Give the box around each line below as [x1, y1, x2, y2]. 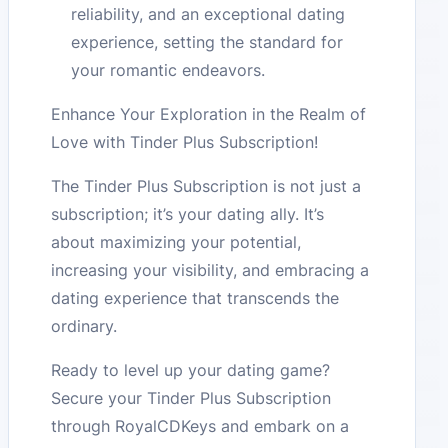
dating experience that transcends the [51, 287, 340, 308]
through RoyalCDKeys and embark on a [51, 415, 350, 436]
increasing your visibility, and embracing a [51, 259, 370, 280]
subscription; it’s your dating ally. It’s [51, 203, 325, 224]
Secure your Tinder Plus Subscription [51, 387, 332, 408]
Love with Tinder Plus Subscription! [51, 131, 319, 152]
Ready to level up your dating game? [51, 359, 331, 380]
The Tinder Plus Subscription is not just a [51, 175, 362, 196]
